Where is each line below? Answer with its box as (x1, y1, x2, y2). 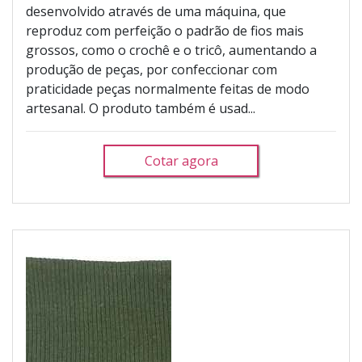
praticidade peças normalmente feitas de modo (26, 80, 309, 98)
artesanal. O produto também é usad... (26, 99, 255, 117)
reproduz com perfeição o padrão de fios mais (26, 22, 304, 40)
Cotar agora (144, 152, 218, 170)
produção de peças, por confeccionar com (26, 61, 277, 78)
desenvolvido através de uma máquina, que (26, 2, 286, 20)
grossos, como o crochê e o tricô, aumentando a (26, 41, 317, 59)
